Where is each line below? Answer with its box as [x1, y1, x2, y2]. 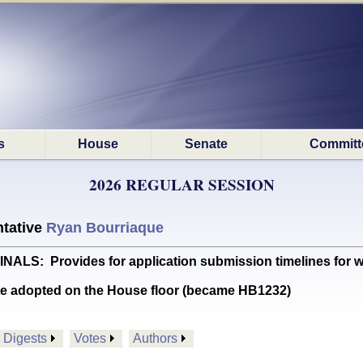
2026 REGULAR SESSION [88, 173, 275, 196]
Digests [3, 331, 47, 345]
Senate [185, 137, 228, 151]
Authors [133, 331, 177, 345]
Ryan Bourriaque [46, 220, 164, 236]
